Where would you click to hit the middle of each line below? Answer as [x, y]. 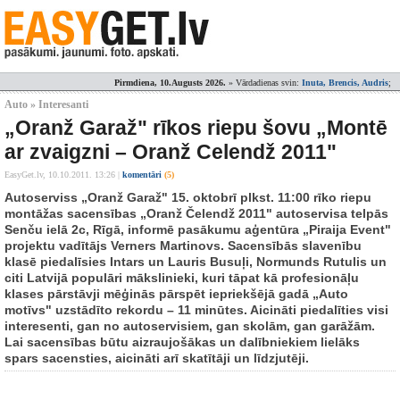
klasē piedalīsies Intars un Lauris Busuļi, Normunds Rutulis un [196, 262]
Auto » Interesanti [46, 104]
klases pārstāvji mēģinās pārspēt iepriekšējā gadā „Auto [176, 294]
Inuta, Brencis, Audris [345, 83]
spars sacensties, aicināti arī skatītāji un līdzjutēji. [157, 358]
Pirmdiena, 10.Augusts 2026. [170, 83]
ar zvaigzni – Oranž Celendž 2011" [171, 152]
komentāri [143, 175]
